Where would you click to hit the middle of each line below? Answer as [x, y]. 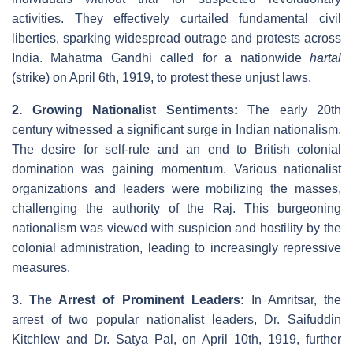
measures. [41, 268]
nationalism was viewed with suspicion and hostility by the [176, 229]
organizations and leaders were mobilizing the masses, [176, 189]
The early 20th [289, 110]
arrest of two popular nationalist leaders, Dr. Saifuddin [176, 320]
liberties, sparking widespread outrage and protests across [176, 39]
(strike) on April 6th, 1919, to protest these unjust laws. [162, 78]
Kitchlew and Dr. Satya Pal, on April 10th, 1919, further [176, 340]
